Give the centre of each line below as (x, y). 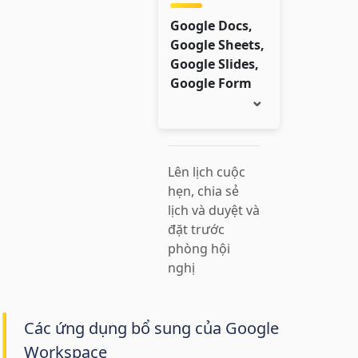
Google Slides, (215, 64)
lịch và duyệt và (214, 210)
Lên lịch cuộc (207, 171)
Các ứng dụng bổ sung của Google (151, 328)
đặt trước (196, 229)
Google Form (211, 83)
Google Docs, (211, 25)
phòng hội (199, 248)
